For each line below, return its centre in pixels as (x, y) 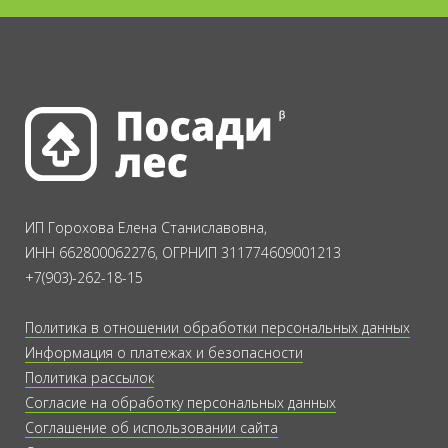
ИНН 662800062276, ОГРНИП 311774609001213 (183, 252)
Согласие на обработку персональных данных (180, 402)
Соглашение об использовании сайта (151, 427)
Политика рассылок (89, 377)
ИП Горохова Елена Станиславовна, (146, 227)
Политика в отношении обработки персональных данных (217, 327)
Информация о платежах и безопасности (164, 352)
